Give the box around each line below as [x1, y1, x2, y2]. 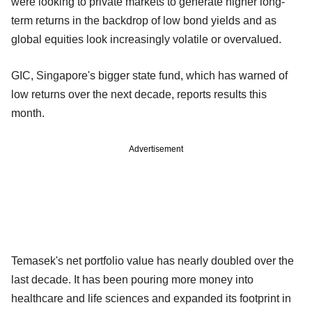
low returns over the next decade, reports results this [11, 88, 267, 100]
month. [11, 107, 45, 119]
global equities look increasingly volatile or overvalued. [11, 33, 281, 45]
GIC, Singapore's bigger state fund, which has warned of [11, 69, 288, 81]
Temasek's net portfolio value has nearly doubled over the [11, 254, 294, 267]
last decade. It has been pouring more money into [11, 273, 253, 286]
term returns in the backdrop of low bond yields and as [11, 14, 276, 26]
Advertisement [129, 143, 183, 154]
